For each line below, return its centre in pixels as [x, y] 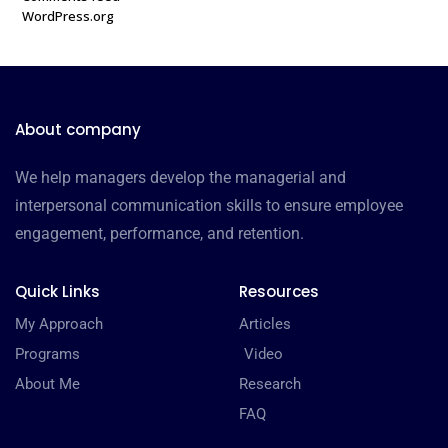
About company [78, 130]
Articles [265, 324]
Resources [279, 292]
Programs [47, 354]
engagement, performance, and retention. [159, 234]
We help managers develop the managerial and [180, 178]
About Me [47, 384]
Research [270, 384]
